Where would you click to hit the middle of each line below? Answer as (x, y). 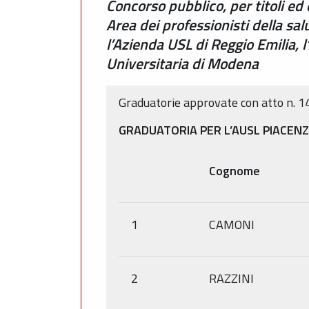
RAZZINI (231, 278)
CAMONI (232, 224)
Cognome (235, 170)
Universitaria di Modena (182, 63)
